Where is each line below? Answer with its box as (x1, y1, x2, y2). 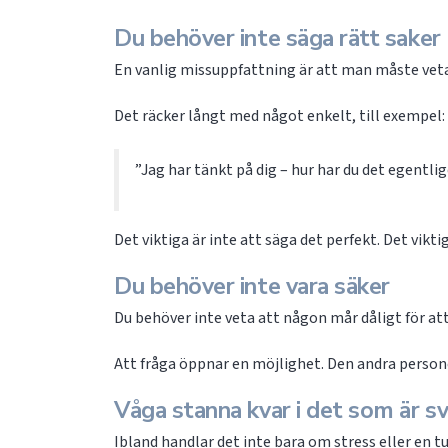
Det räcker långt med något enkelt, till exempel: (114, 105, 445, 127)
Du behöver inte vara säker (114, 271, 390, 302)
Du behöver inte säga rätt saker (114, 23, 441, 54)
